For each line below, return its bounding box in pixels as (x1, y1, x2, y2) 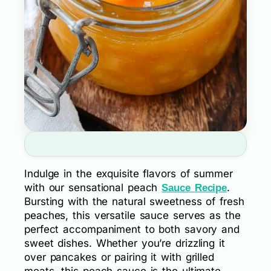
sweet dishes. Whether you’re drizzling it (24, 237, 225, 250)
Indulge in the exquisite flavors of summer (24, 168, 233, 180)
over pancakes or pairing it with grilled (24, 251, 214, 264)
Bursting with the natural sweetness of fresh (24, 195, 244, 208)
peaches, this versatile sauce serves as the (24, 209, 241, 222)
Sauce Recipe (162, 182, 227, 194)
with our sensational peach (24, 181, 162, 194)
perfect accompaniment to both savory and (24, 223, 240, 236)
